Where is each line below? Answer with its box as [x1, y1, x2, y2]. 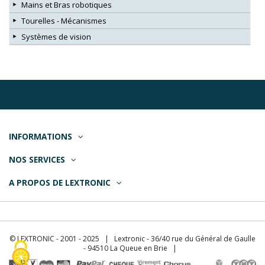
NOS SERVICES [9, 153, 65, 165]
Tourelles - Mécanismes [21, 15, 106, 27]
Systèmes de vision [21, 31, 91, 43]
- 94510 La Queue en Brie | [83, 243, 182, 254]
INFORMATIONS [9, 131, 72, 143]
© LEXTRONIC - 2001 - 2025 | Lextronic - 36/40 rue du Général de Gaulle [9, 234, 256, 244]
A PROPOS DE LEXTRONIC [9, 176, 111, 188]
